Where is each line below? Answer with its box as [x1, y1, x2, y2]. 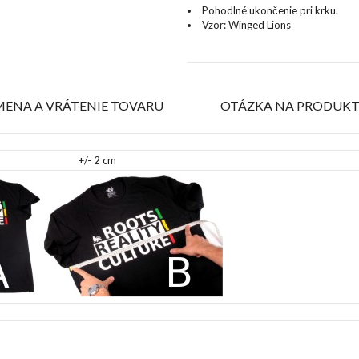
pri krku [300, 4, 336, 18]
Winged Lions [226, 18, 291, 32]
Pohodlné [202, 4, 247, 18]
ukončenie [249, 4, 297, 18]
